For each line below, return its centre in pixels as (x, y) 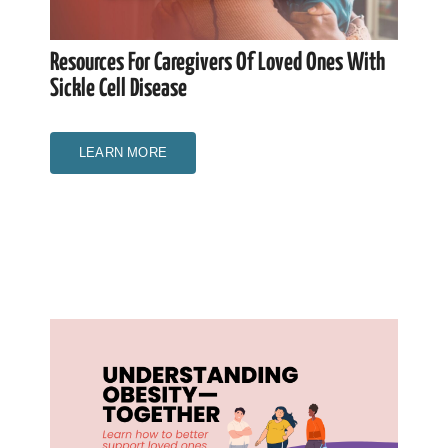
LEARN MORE (122, 152)
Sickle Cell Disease (118, 88)
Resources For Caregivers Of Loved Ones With (217, 62)
